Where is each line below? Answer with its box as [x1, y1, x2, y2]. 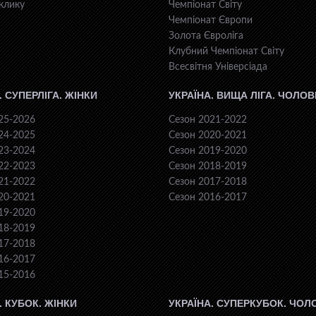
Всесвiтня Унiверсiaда [169, 62, 267, 73]
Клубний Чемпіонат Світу [169, 47, 284, 57]
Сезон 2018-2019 [169, 162, 247, 172]
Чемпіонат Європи [169, 16, 253, 26]
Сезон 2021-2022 [169, 115, 247, 126]
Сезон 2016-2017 [169, 193, 247, 203]
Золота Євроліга [169, 31, 243, 42]
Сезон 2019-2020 [169, 146, 247, 157]
